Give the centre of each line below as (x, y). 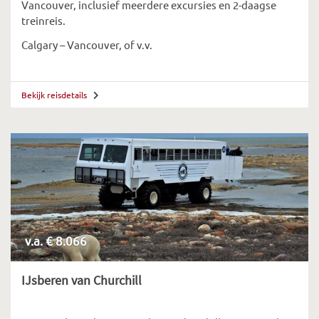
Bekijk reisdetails (55, 95)
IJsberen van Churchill (82, 280)
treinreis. (43, 20)
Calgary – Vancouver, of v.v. (87, 45)
